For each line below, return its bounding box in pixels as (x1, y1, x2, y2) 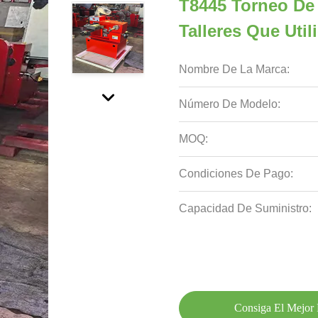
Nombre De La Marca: (179, 63, 290, 75)
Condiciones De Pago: (179, 168, 293, 180)
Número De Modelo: (179, 98, 280, 110)
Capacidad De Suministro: (179, 202, 312, 214)
